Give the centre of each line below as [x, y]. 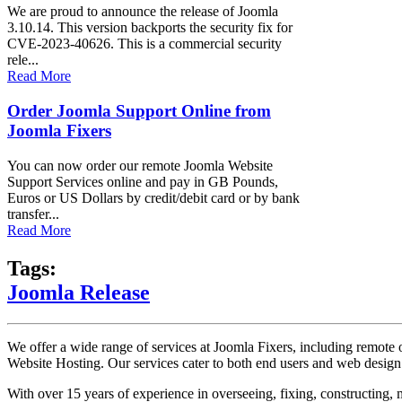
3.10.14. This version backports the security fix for [150, 28]
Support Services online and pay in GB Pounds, [143, 181]
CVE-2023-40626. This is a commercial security [144, 44]
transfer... [33, 214]
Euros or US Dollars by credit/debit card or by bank [153, 197]
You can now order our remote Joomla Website [140, 165]
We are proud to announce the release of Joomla [143, 12]
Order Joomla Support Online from [139, 111]
